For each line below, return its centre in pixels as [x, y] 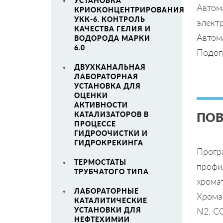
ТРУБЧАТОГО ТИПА [111, 171]
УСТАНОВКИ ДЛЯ [108, 210]
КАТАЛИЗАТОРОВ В [111, 114]
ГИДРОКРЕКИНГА [109, 143]
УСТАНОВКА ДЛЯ [108, 86]
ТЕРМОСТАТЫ [100, 162]
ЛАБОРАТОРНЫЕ [107, 191]
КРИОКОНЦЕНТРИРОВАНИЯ [129, 10]
